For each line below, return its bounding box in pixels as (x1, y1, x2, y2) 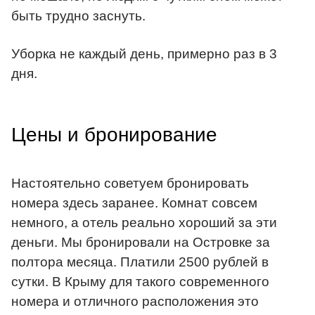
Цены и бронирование (11, 123, 217, 146)
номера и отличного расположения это (11, 294, 259, 309)
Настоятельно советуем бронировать (11, 176, 249, 191)
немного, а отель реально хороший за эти (11, 215, 277, 231)
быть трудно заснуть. (11, 8, 146, 23)
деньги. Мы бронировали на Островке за (11, 235, 270, 250)
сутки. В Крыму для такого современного (11, 274, 269, 290)
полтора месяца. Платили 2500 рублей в (11, 255, 269, 270)
